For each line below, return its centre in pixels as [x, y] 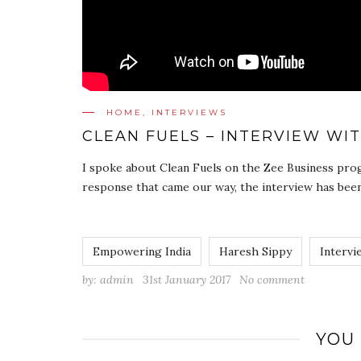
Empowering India [142, 251]
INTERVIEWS [189, 112]
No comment [272, 279]
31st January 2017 [187, 279]
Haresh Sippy [255, 251]
